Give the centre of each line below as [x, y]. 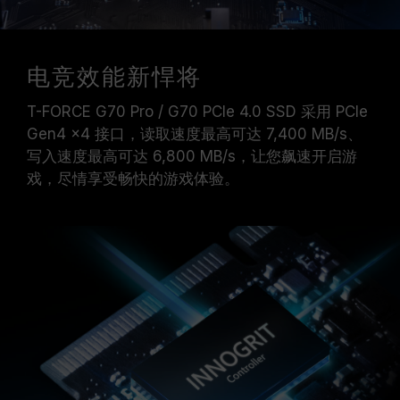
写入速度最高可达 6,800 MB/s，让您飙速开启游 [192, 156]
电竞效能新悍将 [114, 78]
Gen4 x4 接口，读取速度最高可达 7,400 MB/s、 [195, 134]
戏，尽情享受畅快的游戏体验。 [133, 179]
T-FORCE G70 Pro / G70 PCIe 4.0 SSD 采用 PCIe [197, 112]
